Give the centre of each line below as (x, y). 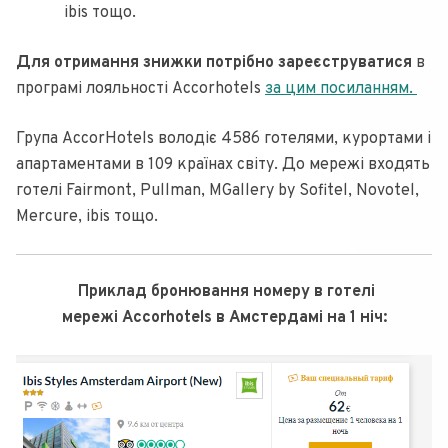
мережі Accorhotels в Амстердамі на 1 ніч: (224, 318)
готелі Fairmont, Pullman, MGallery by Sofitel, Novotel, (217, 191)
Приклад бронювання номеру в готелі (224, 292)
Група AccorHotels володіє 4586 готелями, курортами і (223, 139)
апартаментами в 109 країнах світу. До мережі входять (223, 165)
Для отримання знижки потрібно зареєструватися (214, 63)
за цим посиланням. (341, 89)
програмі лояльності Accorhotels (140, 89)
